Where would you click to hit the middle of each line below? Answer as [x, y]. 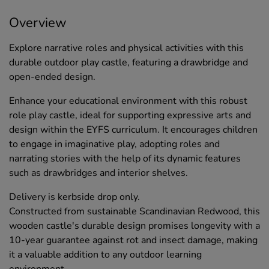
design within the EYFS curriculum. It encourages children [133, 130]
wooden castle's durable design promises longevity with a [134, 226]
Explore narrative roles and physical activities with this [126, 48]
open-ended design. [52, 77]
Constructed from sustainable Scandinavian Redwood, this [134, 212]
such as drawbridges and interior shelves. [98, 173]
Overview [38, 23]
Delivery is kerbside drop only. [74, 197]
